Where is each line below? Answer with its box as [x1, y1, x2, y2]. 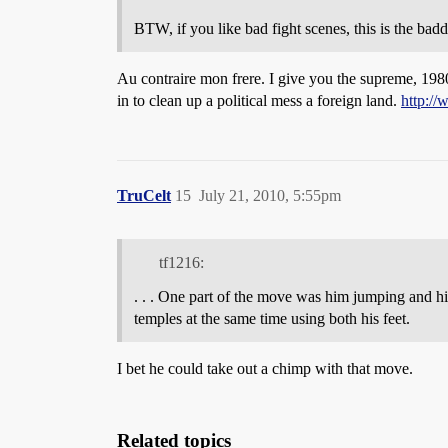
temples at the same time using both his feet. [134, 309, 410, 327]
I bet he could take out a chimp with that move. [117, 359, 413, 377]
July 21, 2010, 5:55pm [199, 187, 341, 205]
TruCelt [117, 187, 171, 205]
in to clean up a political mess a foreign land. [117, 92, 401, 110]
